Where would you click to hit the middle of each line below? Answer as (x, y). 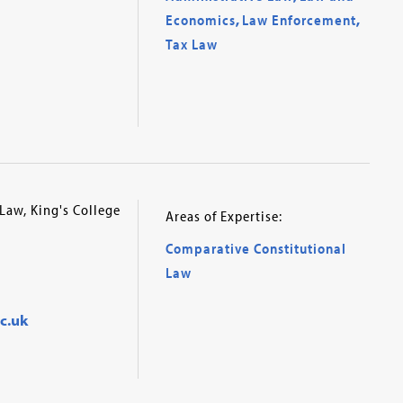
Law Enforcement (299, 20)
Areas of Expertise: (224, 215)
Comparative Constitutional (255, 248)
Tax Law (191, 44)
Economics (200, 20)
